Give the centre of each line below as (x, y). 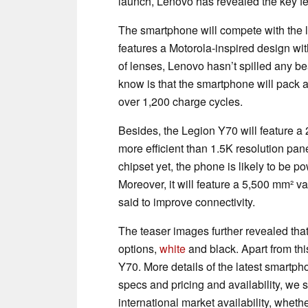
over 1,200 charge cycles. (182, 101)
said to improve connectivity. (188, 201)
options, (139, 248)
